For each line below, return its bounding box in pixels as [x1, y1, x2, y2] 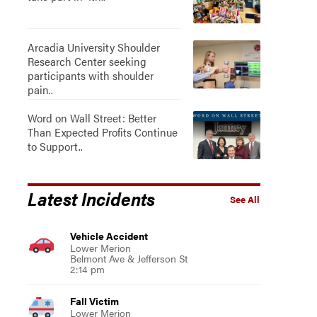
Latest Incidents [27, 185, 155, 211]
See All [229, 193, 260, 206]
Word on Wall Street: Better [27, 110, 156, 126]
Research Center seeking [27, 53, 146, 69]
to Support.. [27, 138, 83, 154]
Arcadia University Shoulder [27, 39, 160, 55]
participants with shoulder [27, 67, 154, 83]
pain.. [27, 81, 53, 98]
